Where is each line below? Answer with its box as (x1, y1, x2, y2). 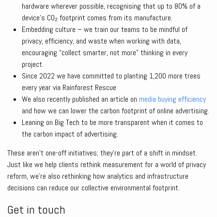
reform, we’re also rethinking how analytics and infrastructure (7, 171, 188, 182)
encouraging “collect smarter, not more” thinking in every (22, 47, 187, 58)
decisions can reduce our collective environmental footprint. (7, 183, 180, 193)
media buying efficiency (139, 94, 206, 105)
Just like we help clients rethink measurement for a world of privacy (7, 159, 206, 170)
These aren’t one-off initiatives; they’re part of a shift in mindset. (7, 148, 197, 158)
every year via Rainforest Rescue (22, 82, 116, 93)
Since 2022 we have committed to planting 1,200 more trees (22, 71, 201, 81)
